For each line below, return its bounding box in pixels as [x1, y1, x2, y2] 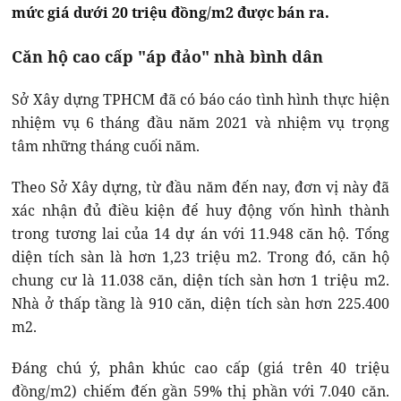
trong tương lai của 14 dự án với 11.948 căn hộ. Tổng [12, 224, 389, 244]
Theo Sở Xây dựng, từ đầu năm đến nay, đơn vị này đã [12, 177, 389, 198]
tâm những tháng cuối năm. [12, 136, 200, 157]
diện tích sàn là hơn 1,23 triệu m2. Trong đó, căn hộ [12, 247, 389, 268]
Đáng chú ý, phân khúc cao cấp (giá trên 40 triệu [12, 358, 389, 379]
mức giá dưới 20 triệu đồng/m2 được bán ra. [12, 3, 330, 23]
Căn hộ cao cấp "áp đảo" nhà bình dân [12, 46, 324, 68]
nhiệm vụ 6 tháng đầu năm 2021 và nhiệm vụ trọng [12, 113, 389, 133]
